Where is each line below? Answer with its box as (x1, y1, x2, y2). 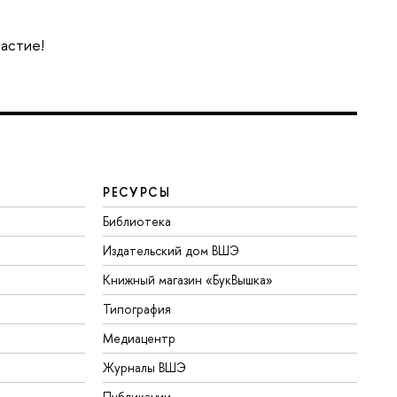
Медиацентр (103, 330, 176, 347)
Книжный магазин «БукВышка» (103, 271, 274, 289)
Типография (103, 300, 172, 318)
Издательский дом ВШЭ (103, 242, 240, 260)
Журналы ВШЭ (103, 359, 187, 377)
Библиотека (103, 213, 172, 230)
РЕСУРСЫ (103, 183, 171, 201)
